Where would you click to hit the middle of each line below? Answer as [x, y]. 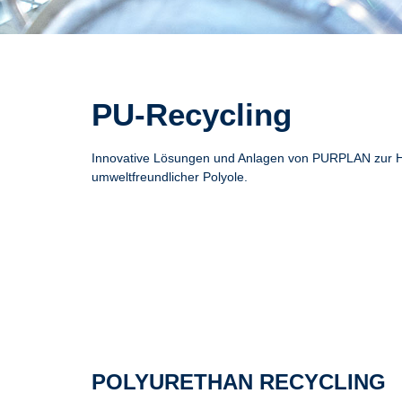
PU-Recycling [192, 114]
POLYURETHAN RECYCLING [239, 382]
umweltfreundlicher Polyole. [170, 176]
